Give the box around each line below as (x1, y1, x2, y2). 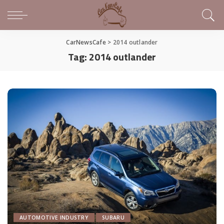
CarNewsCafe (66, 38, 106, 46)
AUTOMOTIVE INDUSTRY (19, 214, 89, 221)
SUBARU (102, 214, 125, 221)
